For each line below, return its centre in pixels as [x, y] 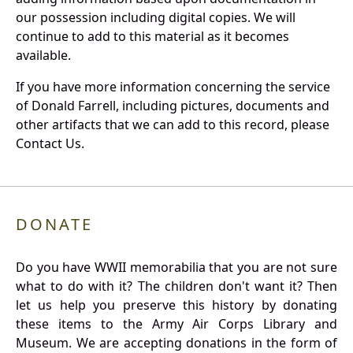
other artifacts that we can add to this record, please [173, 125]
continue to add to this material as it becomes [152, 37]
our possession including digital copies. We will [156, 18]
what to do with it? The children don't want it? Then [176, 286]
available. [43, 56]
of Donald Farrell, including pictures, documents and [173, 106]
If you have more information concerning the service [173, 87]
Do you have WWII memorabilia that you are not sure [176, 268]
